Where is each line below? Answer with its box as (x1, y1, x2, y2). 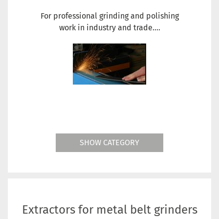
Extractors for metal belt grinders (22, 202, 197, 217)
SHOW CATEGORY (80, 137, 139, 147)
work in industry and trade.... (59, 22, 160, 32)
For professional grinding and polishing (40, 11, 179, 21)
